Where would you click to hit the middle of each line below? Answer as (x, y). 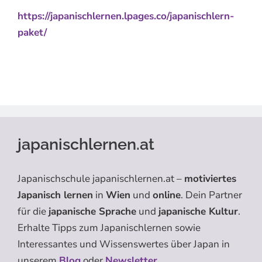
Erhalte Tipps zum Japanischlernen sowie (109, 227)
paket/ (32, 32)
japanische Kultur (198, 211)
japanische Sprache (92, 211)
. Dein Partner (211, 195)
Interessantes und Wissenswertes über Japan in (124, 244)
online (167, 195)
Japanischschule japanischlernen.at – (101, 178)
